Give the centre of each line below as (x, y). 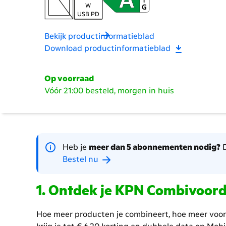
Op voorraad (69, 78)
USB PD (88, 14)
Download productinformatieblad (108, 48)
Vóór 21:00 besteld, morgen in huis (109, 90)
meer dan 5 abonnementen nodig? (155, 147)
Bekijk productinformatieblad (99, 36)
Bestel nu (81, 159)
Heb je (76, 147)
